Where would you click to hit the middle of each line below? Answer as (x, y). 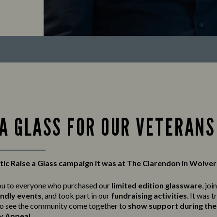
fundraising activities (149, 195)
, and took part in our (76, 195)
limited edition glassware (157, 185)
